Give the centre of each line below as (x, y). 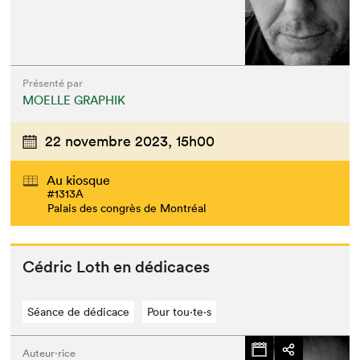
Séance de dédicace (79, 311)
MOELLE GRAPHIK (74, 100)
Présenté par (53, 84)
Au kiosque (79, 180)
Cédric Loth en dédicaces (117, 266)
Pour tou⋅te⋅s (180, 311)
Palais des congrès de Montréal (127, 208)
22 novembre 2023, (109, 141)
